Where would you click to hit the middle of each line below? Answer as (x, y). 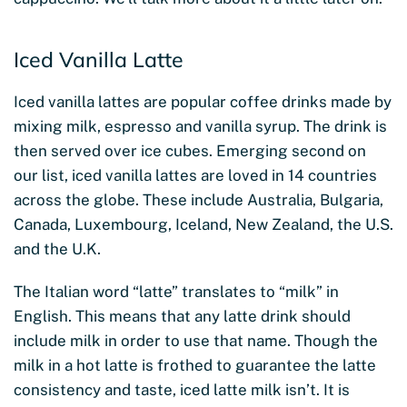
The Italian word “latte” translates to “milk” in (176, 291)
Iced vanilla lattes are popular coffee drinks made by (203, 101)
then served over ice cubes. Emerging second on (190, 150)
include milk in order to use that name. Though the (196, 340)
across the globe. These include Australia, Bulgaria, (199, 199)
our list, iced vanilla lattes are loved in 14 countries (195, 175)
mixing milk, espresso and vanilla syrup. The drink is (200, 126)
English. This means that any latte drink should (182, 316)
